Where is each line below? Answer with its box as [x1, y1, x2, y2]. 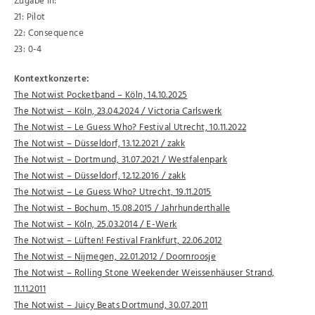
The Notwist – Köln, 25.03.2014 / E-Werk [14, 217, 177, 232]
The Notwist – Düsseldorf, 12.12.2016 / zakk [14, 169, 186, 184]
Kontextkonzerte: [14, 72, 89, 86]
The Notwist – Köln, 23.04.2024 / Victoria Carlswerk [14, 104, 222, 119]
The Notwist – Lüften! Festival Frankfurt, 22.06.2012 [14, 233, 222, 248]
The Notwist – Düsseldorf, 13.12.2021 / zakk [14, 136, 186, 151]
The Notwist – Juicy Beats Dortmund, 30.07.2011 [14, 298, 208, 313]
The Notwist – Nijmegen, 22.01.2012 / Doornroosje [14, 250, 217, 264]
